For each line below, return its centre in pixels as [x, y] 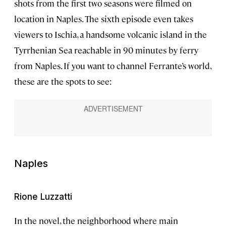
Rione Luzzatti [43, 197]
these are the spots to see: [63, 81]
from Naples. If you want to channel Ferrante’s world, [112, 66]
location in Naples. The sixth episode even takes [104, 19]
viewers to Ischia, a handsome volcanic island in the [110, 35]
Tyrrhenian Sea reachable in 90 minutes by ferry [106, 50]
